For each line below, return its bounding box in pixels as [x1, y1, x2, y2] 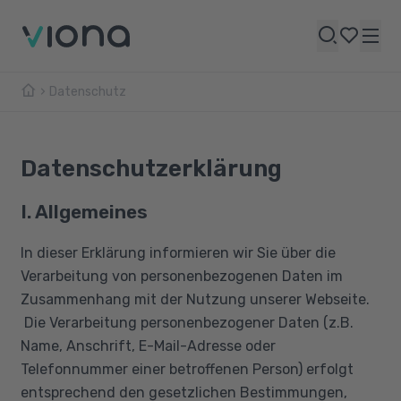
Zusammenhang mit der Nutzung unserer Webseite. [20, 290, 370, 308]
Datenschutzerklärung [20, 155, 282, 183]
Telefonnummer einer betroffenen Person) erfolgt [20, 360, 354, 378]
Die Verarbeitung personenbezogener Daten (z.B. [20, 313, 354, 331]
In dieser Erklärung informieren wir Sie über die [20, 243, 336, 261]
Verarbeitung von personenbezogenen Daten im [20, 267, 343, 285]
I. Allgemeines [20, 200, 148, 223]
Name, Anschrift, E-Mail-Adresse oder [20, 337, 276, 354]
